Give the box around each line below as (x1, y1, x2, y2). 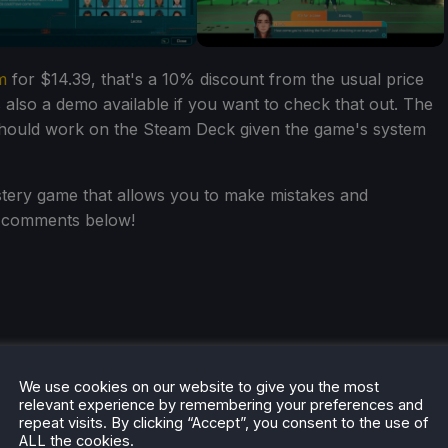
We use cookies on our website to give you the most (19, 377, 379, 396)
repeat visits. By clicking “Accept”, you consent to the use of (19, 413, 428, 432)
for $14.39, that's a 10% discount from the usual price (7, 68, 424, 89)
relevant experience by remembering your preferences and (19, 395, 423, 414)
